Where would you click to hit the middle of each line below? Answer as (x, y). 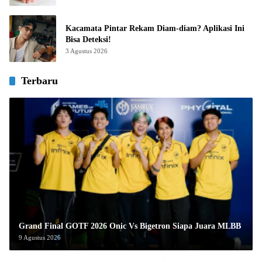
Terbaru (39, 80)
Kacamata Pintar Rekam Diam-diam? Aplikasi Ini (155, 28)
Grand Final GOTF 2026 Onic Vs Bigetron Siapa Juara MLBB (130, 226)
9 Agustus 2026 (40, 238)
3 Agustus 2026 (87, 51)
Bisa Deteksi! (88, 39)
